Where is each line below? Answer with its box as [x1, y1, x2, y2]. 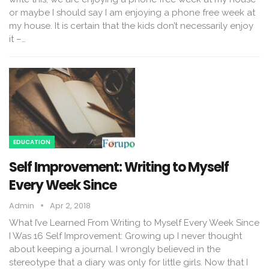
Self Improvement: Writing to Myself [9, 157, 229, 177]
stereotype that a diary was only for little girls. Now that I [9, 256, 248, 268]
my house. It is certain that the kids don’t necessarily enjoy [9, 20, 253, 31]
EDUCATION [13, 137, 50, 147]
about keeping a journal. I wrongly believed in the [9, 243, 220, 255]
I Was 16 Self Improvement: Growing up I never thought [9, 230, 242, 241]
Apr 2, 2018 [50, 199, 91, 211]
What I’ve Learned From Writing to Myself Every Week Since [9, 217, 259, 228]
